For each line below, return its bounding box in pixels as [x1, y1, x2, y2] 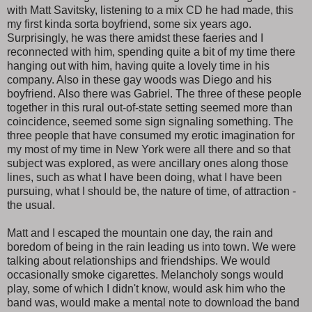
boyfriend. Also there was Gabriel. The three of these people [7, 87, 302, 100]
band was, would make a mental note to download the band [7, 296, 299, 309]
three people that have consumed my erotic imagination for [7, 129, 295, 141]
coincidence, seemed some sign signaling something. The [7, 115, 293, 127]
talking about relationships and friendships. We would [7, 254, 270, 267]
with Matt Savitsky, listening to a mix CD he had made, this [7, 3, 293, 16]
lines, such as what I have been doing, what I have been [7, 171, 282, 183]
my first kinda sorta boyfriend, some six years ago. [7, 17, 251, 30]
